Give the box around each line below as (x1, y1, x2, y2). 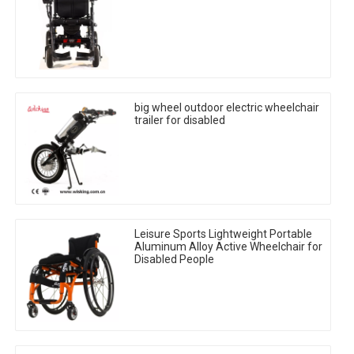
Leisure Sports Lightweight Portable (134, 228, 312, 241)
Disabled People (134, 253, 214, 266)
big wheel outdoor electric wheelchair (134, 101, 319, 115)
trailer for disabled (134, 114, 225, 127)
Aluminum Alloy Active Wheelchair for (134, 240, 322, 254)
